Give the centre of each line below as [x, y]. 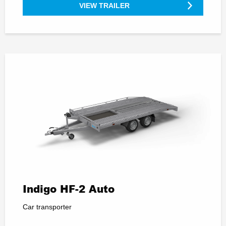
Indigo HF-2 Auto [69, 189]
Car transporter [47, 207]
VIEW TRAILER [105, 5]
